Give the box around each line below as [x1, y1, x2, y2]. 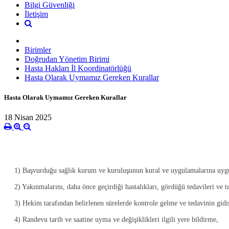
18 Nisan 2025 [4, 113, 52, 122]
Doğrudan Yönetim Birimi [25, 54, 109, 63]
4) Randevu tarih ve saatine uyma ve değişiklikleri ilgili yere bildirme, [14, 216, 218, 224]
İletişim [25, 9, 48, 18]
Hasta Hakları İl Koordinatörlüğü [25, 63, 131, 73]
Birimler [25, 45, 51, 54]
